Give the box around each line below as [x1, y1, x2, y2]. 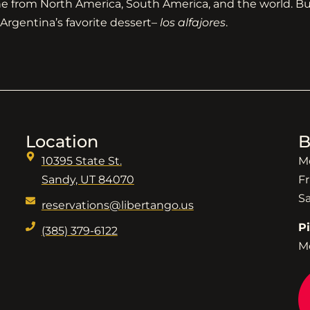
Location [26, 131, 99, 152]
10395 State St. [41, 154, 122, 168]
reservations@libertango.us [41, 199, 194, 212]
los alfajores [160, 15, 226, 29]
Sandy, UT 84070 [41, 173, 134, 187]
